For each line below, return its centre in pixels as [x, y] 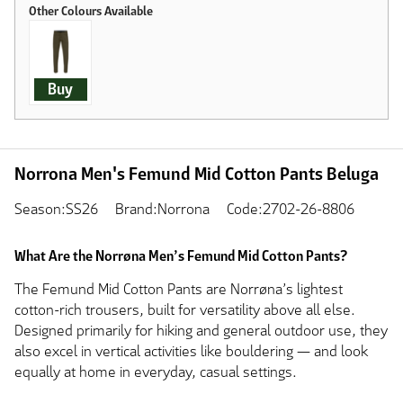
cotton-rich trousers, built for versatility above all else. [185, 310]
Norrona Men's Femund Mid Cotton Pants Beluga [197, 174]
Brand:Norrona [162, 210]
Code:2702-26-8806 [291, 210]
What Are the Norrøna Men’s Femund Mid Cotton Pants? [181, 256]
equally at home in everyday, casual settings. [156, 372]
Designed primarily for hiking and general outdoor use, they [201, 331]
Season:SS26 [56, 210]
